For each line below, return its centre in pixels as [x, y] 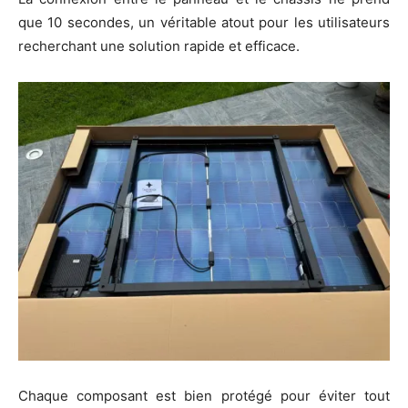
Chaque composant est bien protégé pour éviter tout [204, 396]
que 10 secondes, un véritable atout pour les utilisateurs [204, 23]
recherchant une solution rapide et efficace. [159, 46]
